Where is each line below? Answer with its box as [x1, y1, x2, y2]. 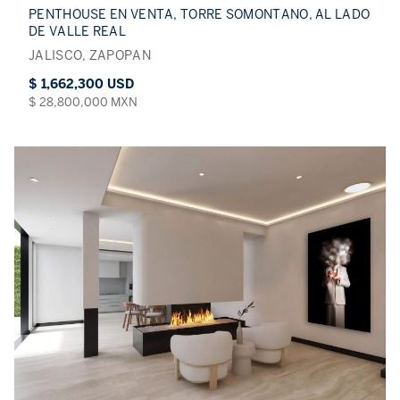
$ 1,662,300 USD [29, 77, 134, 93]
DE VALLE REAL [29, 24, 126, 40]
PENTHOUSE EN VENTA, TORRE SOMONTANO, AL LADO [29, 7, 371, 23]
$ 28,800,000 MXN [29, 95, 137, 111]
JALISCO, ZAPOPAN [29, 48, 151, 64]
